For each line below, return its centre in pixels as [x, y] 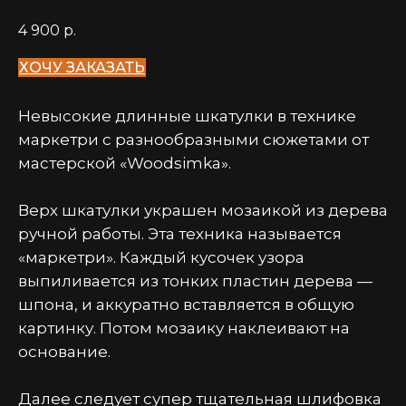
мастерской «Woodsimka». [125, 164]
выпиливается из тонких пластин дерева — [195, 281]
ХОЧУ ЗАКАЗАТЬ [82, 68]
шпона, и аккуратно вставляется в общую [186, 305]
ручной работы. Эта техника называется [180, 234]
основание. [64, 352]
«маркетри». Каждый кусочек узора [161, 258]
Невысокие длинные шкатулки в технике [187, 116]
